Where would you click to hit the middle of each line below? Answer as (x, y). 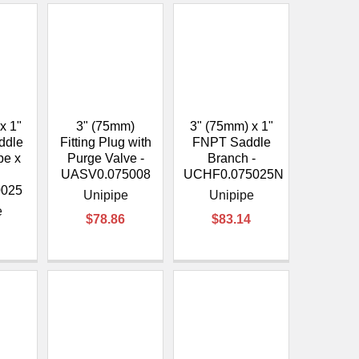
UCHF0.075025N (234, 174)
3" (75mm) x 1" (231, 126)
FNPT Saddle (231, 142)
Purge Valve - (105, 158)
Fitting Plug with (105, 142)
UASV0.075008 (105, 174)
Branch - (231, 158)
